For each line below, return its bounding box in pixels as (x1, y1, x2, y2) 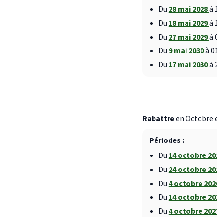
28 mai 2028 (168, 4, 209, 15)
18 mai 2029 (168, 17, 209, 29)
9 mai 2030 (168, 46, 205, 57)
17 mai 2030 (168, 59, 209, 70)
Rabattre (142, 113, 174, 124)
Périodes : (149, 135, 184, 146)
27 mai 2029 (168, 31, 209, 43)
